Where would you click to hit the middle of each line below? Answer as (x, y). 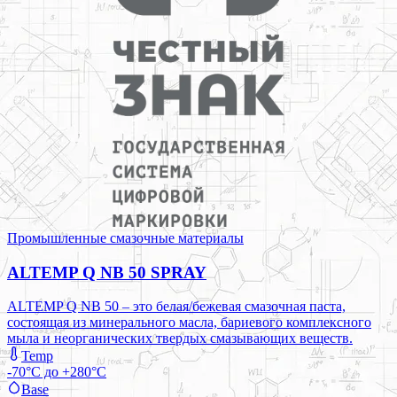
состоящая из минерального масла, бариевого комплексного (189, 323)
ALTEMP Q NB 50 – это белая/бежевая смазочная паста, (176, 307)
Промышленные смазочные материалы (125, 237)
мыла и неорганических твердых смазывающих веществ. (180, 339)
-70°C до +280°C (57, 372)
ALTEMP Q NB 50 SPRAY (107, 272)
